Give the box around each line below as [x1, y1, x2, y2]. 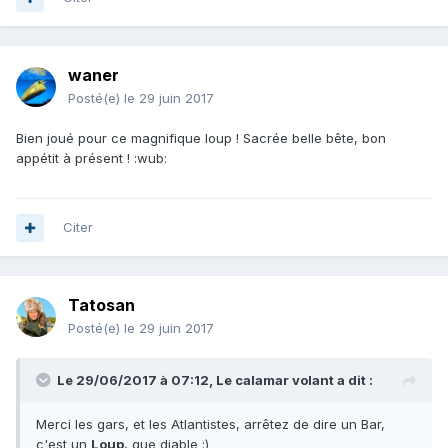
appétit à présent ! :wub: [16, 150, 167, 167]
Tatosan [68, 295, 135, 316]
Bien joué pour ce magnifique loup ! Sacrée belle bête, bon [16, 130, 386, 147]
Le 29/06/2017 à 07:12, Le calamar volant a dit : [57, 372, 373, 389]
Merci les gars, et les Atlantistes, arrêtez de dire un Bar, [36, 416, 385, 433]
